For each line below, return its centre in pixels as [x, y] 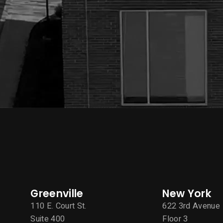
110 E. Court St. [58, 206]
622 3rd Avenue [191, 206]
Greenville [57, 193]
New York [187, 193]
